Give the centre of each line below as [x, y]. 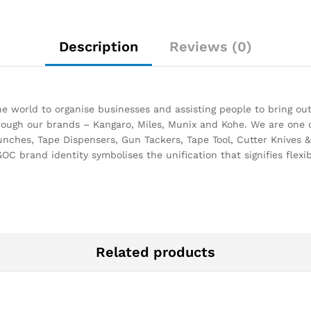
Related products [155, 252]
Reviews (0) [211, 47]
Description [99, 47]
